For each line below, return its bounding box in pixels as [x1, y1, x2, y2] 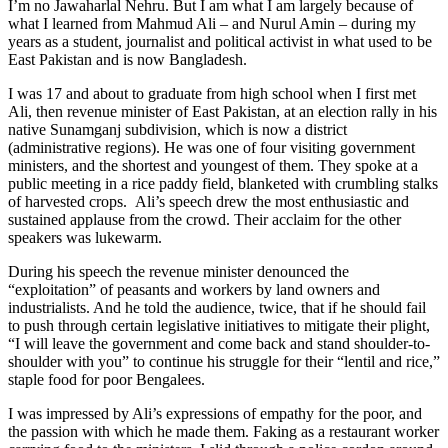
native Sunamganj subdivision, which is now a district [8, 121, 347, 139]
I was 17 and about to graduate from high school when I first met [8, 85, 416, 103]
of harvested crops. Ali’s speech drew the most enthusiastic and [8, 193, 409, 211]
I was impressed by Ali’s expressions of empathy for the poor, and [8, 405, 422, 423]
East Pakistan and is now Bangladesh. [8, 51, 247, 69]
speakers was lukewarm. [8, 229, 162, 247]
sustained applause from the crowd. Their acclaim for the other [8, 211, 401, 229]
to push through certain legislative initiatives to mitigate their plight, [8, 317, 430, 335]
